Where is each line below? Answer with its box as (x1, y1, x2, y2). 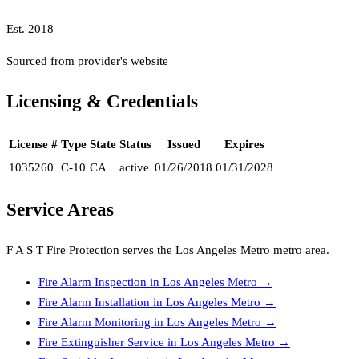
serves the (119, 243, 175, 256)
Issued (167, 137, 200, 151)
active (119, 160, 149, 174)
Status (119, 137, 151, 151)
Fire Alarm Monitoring (38, 315, 151, 329)
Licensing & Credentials (6, 91, 198, 111)
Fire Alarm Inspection (38, 275, 147, 288)
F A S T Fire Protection (6, 243, 119, 256)
